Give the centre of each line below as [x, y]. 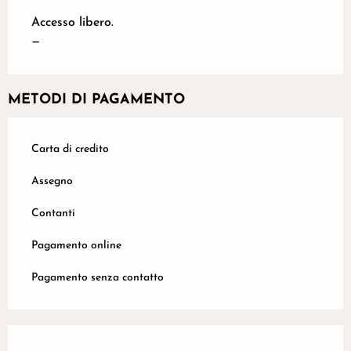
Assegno [52, 182]
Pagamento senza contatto [98, 278]
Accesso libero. [72, 23]
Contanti [53, 214]
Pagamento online [76, 246]
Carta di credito [70, 150]
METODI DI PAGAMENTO [96, 100]
